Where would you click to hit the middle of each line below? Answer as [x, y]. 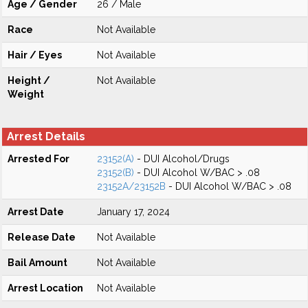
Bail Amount [37, 263]
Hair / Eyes [35, 55]
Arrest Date [36, 212]
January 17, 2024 [133, 212]
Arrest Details [46, 136]
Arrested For [38, 159]
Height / [29, 80]
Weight [26, 94]
